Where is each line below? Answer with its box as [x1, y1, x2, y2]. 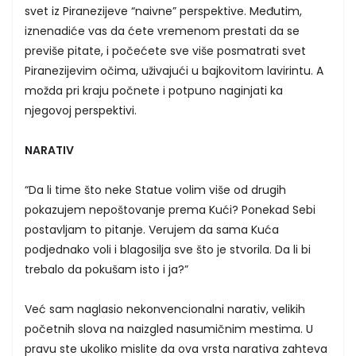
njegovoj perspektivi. [25, 102, 137, 118]
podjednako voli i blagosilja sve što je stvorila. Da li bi [25, 241, 311, 257]
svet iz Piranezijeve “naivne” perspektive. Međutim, [25, 2, 302, 19]
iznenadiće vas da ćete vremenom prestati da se [25, 22, 300, 39]
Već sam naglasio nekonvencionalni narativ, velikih [25, 300, 305, 317]
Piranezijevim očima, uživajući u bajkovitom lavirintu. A [25, 62, 323, 79]
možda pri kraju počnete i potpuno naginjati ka [25, 82, 283, 99]
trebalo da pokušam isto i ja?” [25, 261, 188, 277]
